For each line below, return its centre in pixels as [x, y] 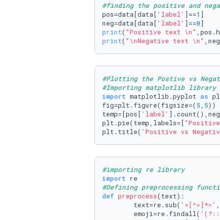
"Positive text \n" [161, 32]
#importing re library [145, 169]
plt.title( [122, 132]
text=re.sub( [141, 205]
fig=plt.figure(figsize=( [149, 105]
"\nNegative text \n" [165, 41]
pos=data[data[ [130, 14]
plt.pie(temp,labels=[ [143, 123]
